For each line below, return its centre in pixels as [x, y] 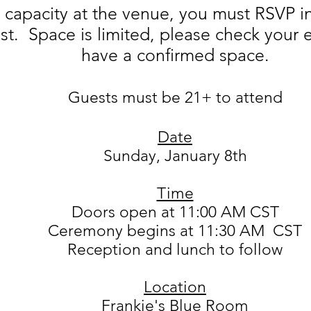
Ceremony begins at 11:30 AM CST [175, 231]
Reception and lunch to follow [175, 250]
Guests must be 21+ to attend [175, 98]
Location [175, 287]
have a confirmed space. [175, 55]
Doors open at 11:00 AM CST [175, 212]
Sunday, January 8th [175, 156]
